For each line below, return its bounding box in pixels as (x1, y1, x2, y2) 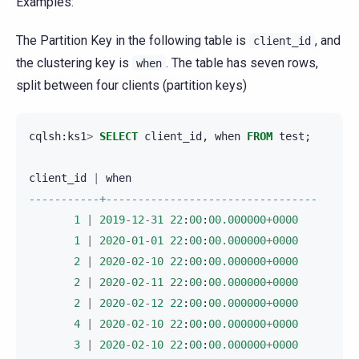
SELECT (99, 130, 138, 143)
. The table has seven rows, (166, 55, 318, 71)
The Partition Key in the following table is (16, 33, 249, 49)
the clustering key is (16, 55, 132, 71)
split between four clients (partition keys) (16, 78, 247, 94)
